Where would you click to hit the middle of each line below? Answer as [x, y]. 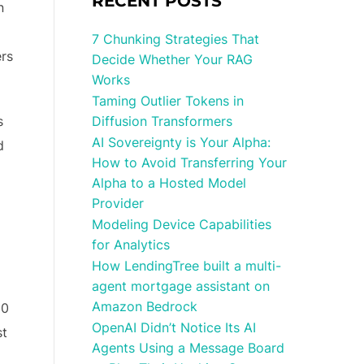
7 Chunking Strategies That [176, 39]
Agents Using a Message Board [188, 348]
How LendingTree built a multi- [187, 266]
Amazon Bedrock [145, 306]
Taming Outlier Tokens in [168, 101]
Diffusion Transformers [162, 121]
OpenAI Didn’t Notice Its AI [174, 327]
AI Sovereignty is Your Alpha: [182, 142]
